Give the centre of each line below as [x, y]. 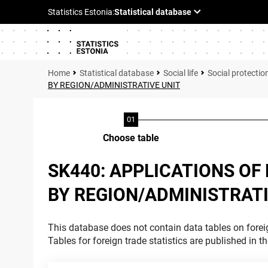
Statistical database [117, 73]
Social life [181, 73]
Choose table [131, 138]
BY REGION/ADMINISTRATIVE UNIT [114, 85]
